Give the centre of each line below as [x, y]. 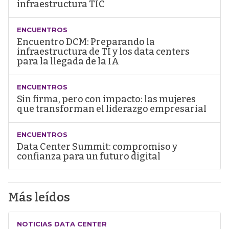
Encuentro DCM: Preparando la [86, 42]
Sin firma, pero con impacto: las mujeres [106, 99]
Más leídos [39, 198]
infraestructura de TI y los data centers [103, 52]
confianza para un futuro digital [88, 157]
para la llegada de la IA [68, 62]
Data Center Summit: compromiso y [97, 147]
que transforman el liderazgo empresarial [111, 109]
